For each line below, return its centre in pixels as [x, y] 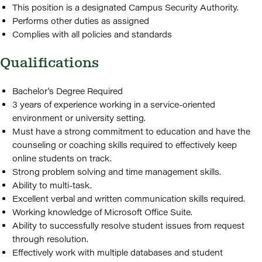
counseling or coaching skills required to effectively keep [125, 145]
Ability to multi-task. [52, 185]
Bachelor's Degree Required [68, 91]
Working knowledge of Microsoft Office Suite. [102, 212]
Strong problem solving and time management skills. [117, 172]
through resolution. [50, 239]
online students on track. [62, 158]
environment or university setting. [79, 118]
